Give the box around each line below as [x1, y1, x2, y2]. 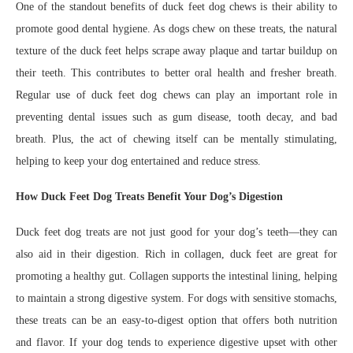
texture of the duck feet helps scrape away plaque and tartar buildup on [16, 45, 337, 57]
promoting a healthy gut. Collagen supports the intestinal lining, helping [16, 270, 337, 282]
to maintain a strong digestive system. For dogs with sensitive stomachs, [16, 292, 337, 304]
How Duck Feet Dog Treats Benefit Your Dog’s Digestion [16, 191, 283, 203]
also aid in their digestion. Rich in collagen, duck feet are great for [16, 248, 337, 260]
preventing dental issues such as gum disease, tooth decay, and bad [16, 111, 337, 123]
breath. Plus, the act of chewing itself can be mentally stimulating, [16, 133, 337, 145]
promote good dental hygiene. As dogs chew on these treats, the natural [16, 23, 337, 35]
